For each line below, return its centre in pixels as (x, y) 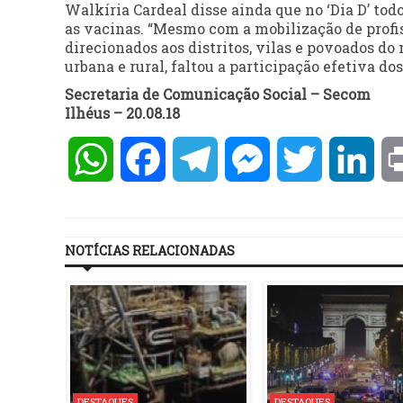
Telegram (252, 159)
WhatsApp (152, 159)
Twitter (350, 159)
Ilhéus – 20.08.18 (122, 113)
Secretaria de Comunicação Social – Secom (218, 94)
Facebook (199, 159)
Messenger (309, 159)
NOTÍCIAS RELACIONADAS (150, 251)
